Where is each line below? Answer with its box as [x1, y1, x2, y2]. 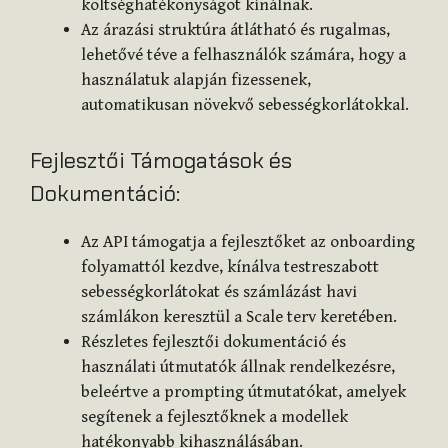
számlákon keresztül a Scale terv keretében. [81, 306, 397, 327]
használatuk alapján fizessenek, [81, 70, 311, 91]
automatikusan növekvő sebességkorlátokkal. [81, 95, 409, 116]
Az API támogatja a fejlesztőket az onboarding [81, 231, 415, 252]
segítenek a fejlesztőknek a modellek [81, 406, 348, 427]
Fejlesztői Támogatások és [30, 145, 292, 175]
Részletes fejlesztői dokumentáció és [81, 331, 346, 352]
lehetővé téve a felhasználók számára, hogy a [81, 45, 406, 66]
